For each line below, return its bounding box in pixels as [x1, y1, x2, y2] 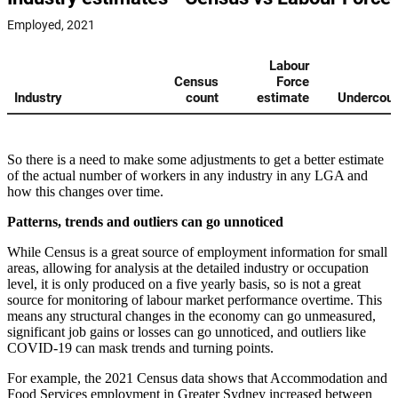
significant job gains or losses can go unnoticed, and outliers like [7, 324, 366, 340]
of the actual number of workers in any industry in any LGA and [7, 168, 368, 184]
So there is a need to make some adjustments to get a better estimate [7, 152, 384, 168]
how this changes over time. [7, 184, 163, 200]
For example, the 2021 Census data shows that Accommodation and [7, 370, 387, 386]
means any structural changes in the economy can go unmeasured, [7, 308, 376, 324]
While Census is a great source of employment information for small [7, 244, 387, 260]
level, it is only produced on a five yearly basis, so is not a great [7, 276, 361, 292]
